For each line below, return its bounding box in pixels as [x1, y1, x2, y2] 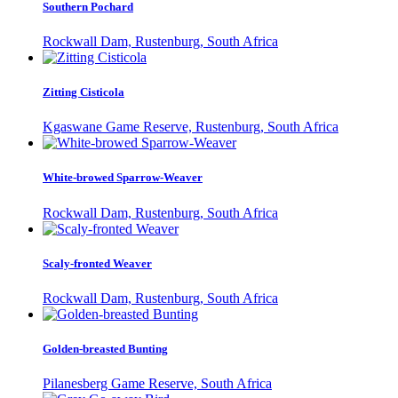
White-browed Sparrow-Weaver [43, 171, 203, 185]
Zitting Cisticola [43, 85, 124, 99]
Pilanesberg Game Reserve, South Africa [43, 376, 272, 392]
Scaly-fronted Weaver [43, 256, 152, 270]
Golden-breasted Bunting [43, 342, 168, 356]
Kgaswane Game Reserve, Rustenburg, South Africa [43, 119, 338, 135]
